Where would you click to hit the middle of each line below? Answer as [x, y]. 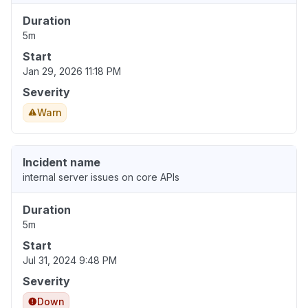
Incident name [62, 163]
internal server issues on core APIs [101, 177]
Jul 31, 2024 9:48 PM [70, 261]
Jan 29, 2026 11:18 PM [72, 71]
